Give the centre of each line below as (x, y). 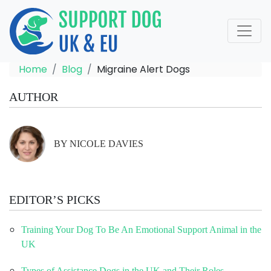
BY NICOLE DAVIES (99, 143)
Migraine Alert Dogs (143, 69)
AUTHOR (34, 96)
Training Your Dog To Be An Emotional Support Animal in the (141, 229)
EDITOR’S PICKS (55, 199)
